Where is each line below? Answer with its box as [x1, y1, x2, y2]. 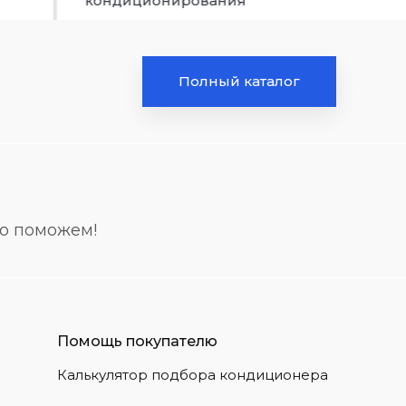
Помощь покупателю [57, 333, 218, 350]
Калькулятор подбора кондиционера [57, 366, 329, 383]
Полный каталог [179, 72, 300, 90]
